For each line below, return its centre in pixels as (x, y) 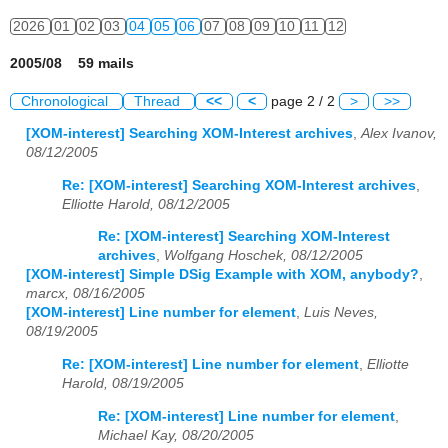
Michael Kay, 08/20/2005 (176, 435)
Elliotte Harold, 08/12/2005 (146, 204)
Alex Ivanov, (399, 134)
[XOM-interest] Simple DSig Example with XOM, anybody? (222, 275)
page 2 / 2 (303, 101)
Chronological (66, 101)
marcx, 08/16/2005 (85, 294)
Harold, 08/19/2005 (123, 383)
